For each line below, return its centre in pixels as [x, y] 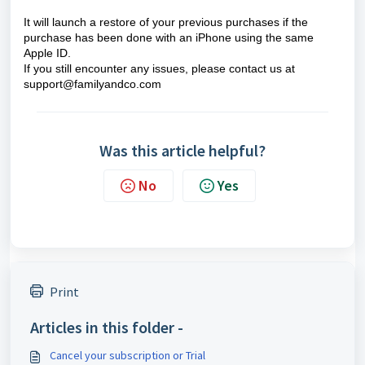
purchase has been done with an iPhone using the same [169, 37]
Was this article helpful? [182, 150]
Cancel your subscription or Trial [128, 355]
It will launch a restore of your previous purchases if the [166, 22]
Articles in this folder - [107, 327]
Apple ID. [47, 53]
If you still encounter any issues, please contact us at [159, 68]
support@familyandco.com [92, 84]
